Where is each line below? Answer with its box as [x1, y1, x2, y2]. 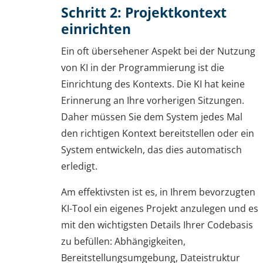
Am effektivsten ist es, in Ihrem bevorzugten [61, 186, 255, 198]
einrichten [61, 19, 131, 38]
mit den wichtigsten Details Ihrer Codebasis [61, 218, 253, 231]
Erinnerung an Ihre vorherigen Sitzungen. [61, 94, 244, 107]
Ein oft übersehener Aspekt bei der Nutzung [61, 45, 255, 58]
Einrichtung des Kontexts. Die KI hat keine [61, 77, 245, 90]
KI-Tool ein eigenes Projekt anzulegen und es [61, 202, 258, 215]
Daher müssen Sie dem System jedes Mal [61, 110, 242, 123]
